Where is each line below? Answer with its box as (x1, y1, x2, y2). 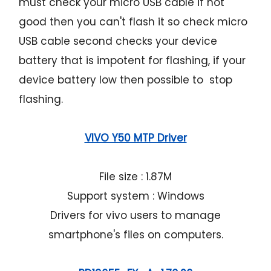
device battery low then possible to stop (19, 73, 233, 88)
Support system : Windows (67, 189, 204, 204)
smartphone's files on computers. (48, 227, 223, 243)
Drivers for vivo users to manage (50, 208, 221, 223)
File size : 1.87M (99, 169, 172, 184)
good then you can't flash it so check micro (19, 15, 248, 30)
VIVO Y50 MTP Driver (84, 131, 187, 146)
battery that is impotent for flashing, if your (19, 53, 246, 68)
